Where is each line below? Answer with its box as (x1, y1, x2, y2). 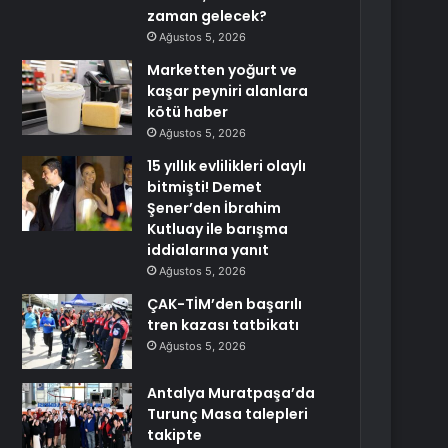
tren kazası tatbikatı (147, 315, 300, 335)
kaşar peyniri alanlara (147, 81, 309, 101)
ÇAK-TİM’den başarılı (147, 294, 303, 314)
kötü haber (147, 102, 229, 122)
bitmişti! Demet (147, 177, 263, 197)
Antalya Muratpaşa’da (147, 383, 316, 403)
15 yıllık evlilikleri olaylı (147, 156, 307, 176)
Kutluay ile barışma (147, 219, 289, 239)
